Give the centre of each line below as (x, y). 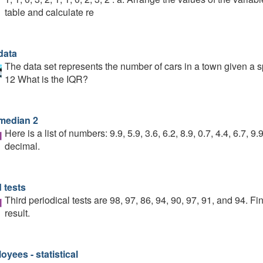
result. (17, 213)
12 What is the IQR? (46, 79)
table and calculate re (49, 12)
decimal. (22, 146)
